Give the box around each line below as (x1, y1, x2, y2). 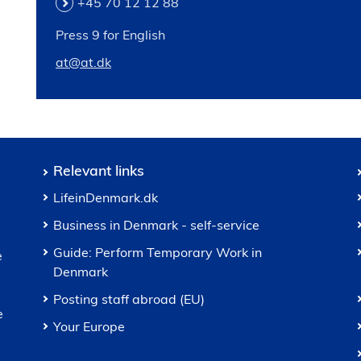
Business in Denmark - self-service (53, 217, 259, 233)
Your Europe (53, 318, 125, 334)
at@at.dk (56, 54, 111, 70)
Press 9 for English (56, 27, 165, 43)
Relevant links (53, 161, 144, 179)
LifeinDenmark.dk (53, 189, 158, 205)
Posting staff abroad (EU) (53, 291, 205, 307)
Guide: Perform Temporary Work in (53, 244, 262, 260)
